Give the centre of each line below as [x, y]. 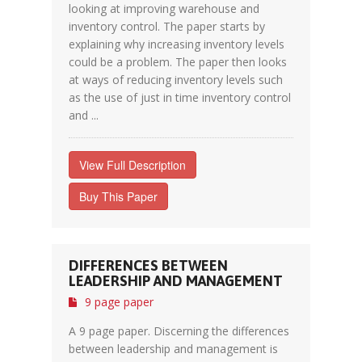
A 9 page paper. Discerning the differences [179, 331]
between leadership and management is [173, 349]
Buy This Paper [118, 196]
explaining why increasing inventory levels [177, 44]
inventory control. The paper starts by [167, 26]
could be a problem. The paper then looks [178, 62]
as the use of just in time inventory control [180, 97]
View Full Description [133, 165]
